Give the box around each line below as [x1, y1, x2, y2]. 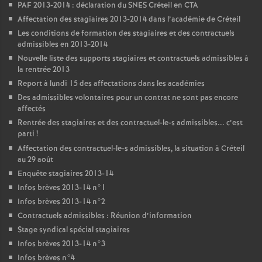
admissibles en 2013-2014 [18, 39, 108, 50]
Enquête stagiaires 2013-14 [18, 168, 113, 180]
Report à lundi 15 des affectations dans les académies [18, 78, 205, 89]
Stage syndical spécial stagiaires [18, 225, 130, 236]
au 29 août [18, 154, 53, 166]
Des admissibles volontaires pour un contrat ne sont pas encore [18, 92, 238, 104]
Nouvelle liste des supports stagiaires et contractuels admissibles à [18, 53, 249, 64]
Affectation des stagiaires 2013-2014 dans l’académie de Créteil [18, 14, 240, 25]
